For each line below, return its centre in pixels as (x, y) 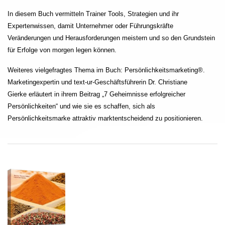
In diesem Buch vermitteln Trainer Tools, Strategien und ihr (93, 14)
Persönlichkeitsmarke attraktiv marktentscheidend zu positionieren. (105, 119)
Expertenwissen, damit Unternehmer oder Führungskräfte (90, 26)
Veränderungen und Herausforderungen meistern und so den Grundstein (111, 38)
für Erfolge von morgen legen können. (62, 50)
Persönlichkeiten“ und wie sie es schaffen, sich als (81, 106)
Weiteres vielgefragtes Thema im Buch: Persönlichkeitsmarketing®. (106, 70)
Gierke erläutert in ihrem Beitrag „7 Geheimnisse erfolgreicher (96, 94)
